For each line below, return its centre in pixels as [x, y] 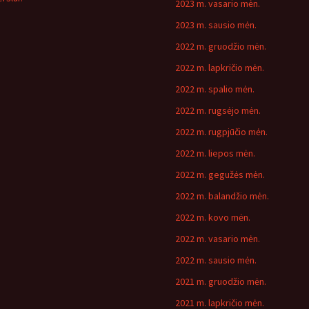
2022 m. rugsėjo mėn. [218, 110]
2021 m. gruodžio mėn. [221, 281]
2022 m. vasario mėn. [218, 239]
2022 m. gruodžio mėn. [221, 46]
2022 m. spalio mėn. [215, 89]
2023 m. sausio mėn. [216, 25]
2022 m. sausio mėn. [216, 260]
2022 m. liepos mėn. [215, 153]
